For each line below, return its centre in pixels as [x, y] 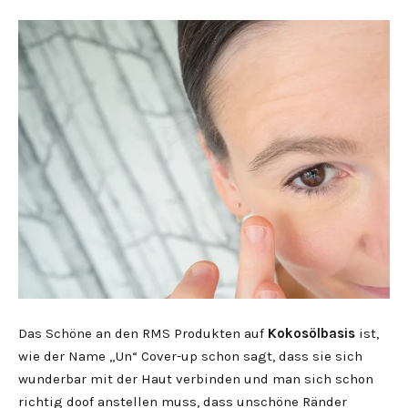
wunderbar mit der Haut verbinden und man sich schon [196, 379]
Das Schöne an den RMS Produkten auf [143, 333]
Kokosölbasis [311, 333]
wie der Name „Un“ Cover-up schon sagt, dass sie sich [190, 356]
